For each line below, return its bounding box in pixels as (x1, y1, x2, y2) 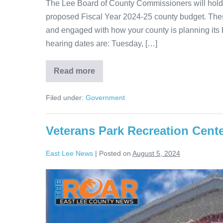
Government (86, 94, 125, 102)
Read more (54, 67, 95, 76)
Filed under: (46, 94, 84, 102)
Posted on (99, 149, 131, 158)
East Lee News (46, 149, 93, 158)
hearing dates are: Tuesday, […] (46, 39, 157, 48)
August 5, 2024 (132, 149, 180, 158)
